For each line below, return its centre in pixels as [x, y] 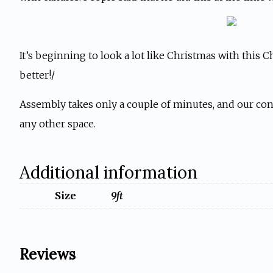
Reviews [48, 255]
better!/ [37, 75]
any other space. [58, 124]
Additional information [108, 173]
